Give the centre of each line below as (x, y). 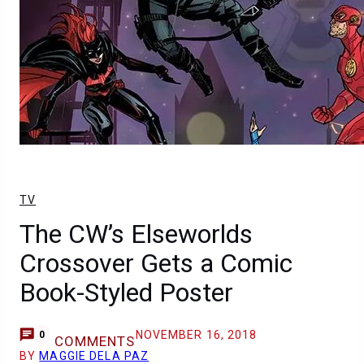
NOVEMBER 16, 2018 (196, 335)
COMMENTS (95, 341)
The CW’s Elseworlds (136, 234)
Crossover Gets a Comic (156, 263)
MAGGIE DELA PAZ (94, 356)
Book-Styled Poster (126, 292)
